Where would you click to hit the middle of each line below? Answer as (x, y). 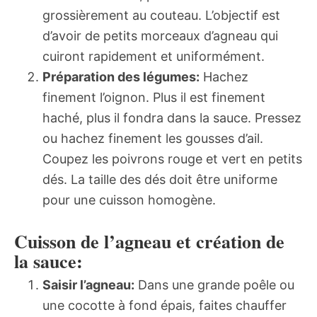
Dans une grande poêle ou (214, 284)
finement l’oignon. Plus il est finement (154, 97)
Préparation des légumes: (121, 76)
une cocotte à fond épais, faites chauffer (165, 305)
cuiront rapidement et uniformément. (154, 56)
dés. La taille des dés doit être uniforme (160, 179)
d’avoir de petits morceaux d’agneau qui (160, 35)
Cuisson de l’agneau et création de (149, 241)
